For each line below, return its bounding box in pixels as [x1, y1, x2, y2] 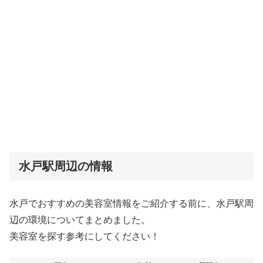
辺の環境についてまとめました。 [9, 214, 150, 225]
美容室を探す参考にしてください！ [9, 231, 160, 241]
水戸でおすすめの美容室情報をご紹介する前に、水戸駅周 [9, 198, 254, 208]
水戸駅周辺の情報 [19, 159, 113, 173]
